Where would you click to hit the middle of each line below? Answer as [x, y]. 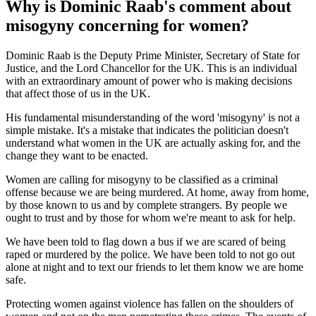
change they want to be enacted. [78, 155]
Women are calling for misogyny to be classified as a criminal [142, 179]
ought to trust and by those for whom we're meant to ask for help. [152, 217]
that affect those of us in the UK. [78, 93]
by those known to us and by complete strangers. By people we [146, 205]
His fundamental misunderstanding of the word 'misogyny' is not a [153, 117]
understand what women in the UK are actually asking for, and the [153, 142]
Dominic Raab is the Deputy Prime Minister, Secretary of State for [153, 55]
